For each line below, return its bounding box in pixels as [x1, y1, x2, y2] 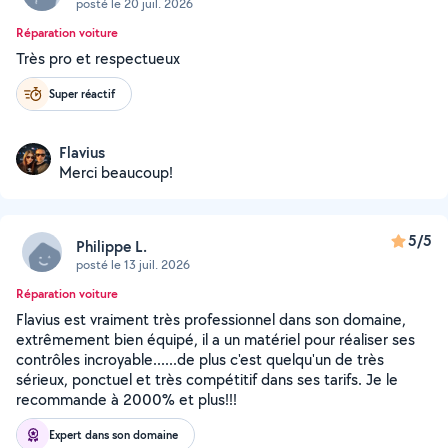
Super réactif [49, 85, 115, 102]
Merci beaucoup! [59, 162, 173, 183]
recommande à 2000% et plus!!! [16, 389, 237, 410]
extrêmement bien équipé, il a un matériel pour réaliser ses [16, 329, 415, 350]
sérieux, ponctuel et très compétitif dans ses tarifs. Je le [16, 369, 398, 390]
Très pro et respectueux [16, 48, 180, 69]
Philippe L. [76, 235, 147, 257]
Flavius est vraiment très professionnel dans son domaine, [16, 309, 406, 330]
